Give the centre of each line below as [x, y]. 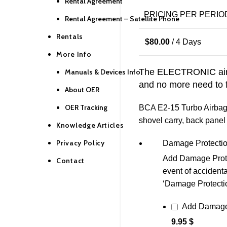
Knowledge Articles [90, 125]
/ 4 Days [185, 42]
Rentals [70, 36]
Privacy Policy [81, 143]
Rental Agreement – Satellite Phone [122, 19]
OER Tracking [86, 107]
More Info [74, 54]
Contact [70, 161]
